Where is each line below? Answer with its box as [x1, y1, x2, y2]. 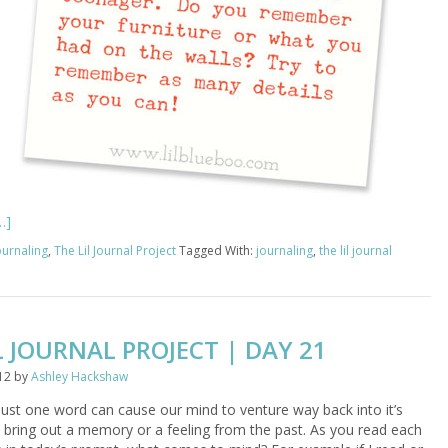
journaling [256, 242, 313, 259]
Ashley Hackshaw [31, 368, 128, 385]
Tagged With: [179, 242, 256, 259]
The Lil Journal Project [54, 242, 176, 259]
